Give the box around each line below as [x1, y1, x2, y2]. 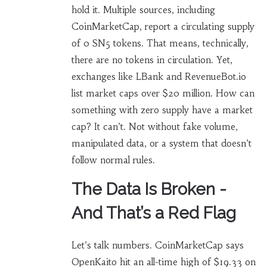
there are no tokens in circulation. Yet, [71, 54, 232, 66]
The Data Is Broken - [71, 179, 226, 200]
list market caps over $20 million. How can [71, 88, 254, 100]
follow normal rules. [71, 154, 155, 166]
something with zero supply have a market [71, 104, 253, 116]
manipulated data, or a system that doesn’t [71, 138, 252, 150]
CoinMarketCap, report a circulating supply [71, 21, 254, 33]
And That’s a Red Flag [71, 203, 236, 223]
